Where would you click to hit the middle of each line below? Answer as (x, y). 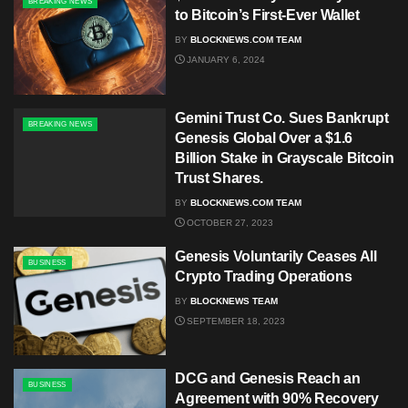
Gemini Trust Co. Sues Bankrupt (282, 117)
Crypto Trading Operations (264, 276)
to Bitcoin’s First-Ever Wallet (267, 15)
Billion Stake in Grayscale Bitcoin (285, 158)
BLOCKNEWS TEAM (235, 301)
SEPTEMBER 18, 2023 (235, 321)
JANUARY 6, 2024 (225, 60)
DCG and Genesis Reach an (268, 379)
